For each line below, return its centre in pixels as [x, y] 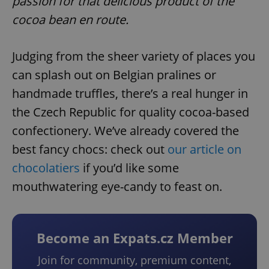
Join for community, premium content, [134, 260]
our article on [204, 150]
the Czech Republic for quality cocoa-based [131, 112]
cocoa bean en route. [70, 20]
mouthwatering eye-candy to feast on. [117, 187]
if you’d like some [129, 168]
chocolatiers [46, 168]
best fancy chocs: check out [90, 150]
